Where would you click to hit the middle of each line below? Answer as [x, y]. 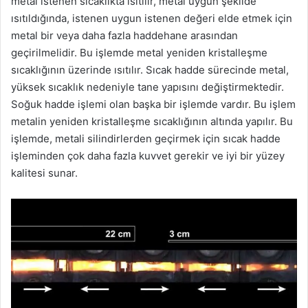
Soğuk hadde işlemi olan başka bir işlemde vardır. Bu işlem [153, 104]
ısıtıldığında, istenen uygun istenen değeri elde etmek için [152, 18]
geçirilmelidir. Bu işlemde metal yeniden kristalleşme [139, 52]
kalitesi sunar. [44, 173]
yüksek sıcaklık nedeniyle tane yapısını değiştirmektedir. [147, 87]
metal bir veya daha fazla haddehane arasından [124, 35]
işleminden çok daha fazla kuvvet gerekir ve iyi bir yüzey [148, 155]
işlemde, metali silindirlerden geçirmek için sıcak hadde [146, 138]
